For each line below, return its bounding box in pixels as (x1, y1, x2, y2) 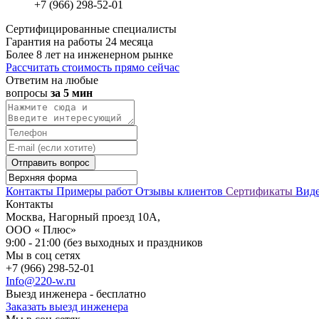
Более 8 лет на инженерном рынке (6, 48, 173, 61)
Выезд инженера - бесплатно (6, 287, 146, 300)
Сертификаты (226, 184, 296, 197)
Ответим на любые (6, 73, 98, 86)
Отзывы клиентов (135, 184, 226, 197)
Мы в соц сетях (6, 249, 80, 261)
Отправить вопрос (11, 157, 90, 168)
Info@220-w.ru (6, 274, 75, 287)
